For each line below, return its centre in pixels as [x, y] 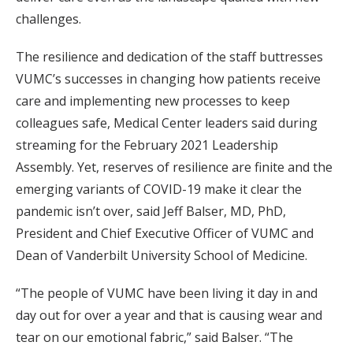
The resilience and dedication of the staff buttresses [169, 56]
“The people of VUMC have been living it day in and [167, 293]
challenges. [48, 19]
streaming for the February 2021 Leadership [147, 145]
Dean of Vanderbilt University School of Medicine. [162, 255]
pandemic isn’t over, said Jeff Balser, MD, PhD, [151, 211]
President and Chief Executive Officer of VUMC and [165, 233]
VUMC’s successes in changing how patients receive [168, 78]
